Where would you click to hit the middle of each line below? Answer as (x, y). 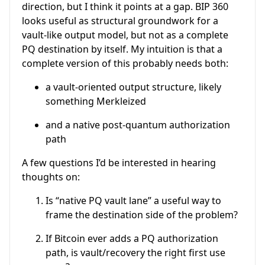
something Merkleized (96, 101)
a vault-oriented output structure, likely (133, 87)
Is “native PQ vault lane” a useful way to (133, 200)
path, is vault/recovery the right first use (135, 252)
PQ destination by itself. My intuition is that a (122, 49)
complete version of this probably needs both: (125, 63)
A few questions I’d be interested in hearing (119, 162)
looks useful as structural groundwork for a (120, 20)
